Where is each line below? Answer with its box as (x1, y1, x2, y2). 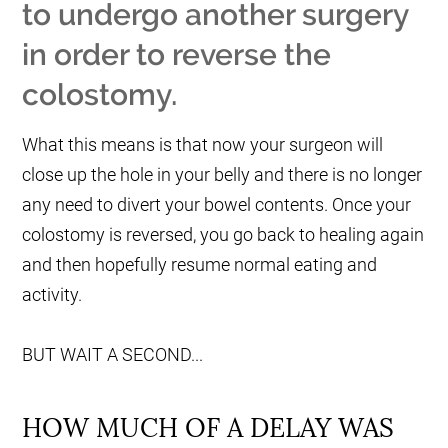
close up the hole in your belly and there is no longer (22, 164, 423, 186)
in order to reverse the (22, 37, 332, 73)
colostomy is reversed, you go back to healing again (22, 224, 425, 246)
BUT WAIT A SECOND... (22, 344, 204, 366)
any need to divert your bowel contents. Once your (22, 194, 412, 216)
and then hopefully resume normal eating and (22, 254, 378, 276)
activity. (22, 284, 83, 306)
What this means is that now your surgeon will (22, 134, 384, 156)
